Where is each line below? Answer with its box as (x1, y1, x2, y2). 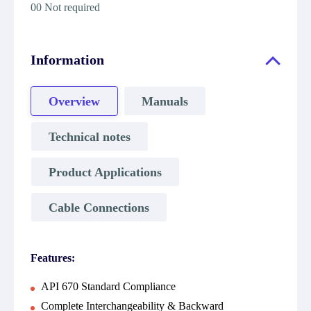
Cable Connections (49, 200, 149, 215)
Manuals (142, 94, 188, 108)
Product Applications (49, 165, 162, 179)
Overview (49, 94, 100, 108)
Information (31, 52, 104, 67)
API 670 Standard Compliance (41, 280, 176, 292)
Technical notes (49, 129, 131, 144)
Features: (31, 252, 75, 264)
